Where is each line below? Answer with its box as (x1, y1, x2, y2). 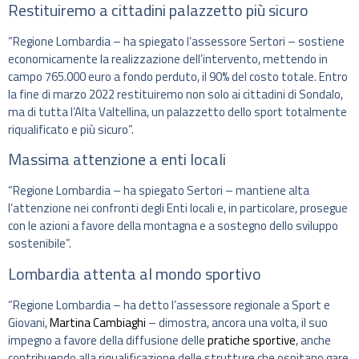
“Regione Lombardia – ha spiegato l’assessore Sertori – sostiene (8, 31, 345, 50)
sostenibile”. (8, 234, 71, 253)
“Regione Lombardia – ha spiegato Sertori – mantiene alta (8, 181, 309, 200)
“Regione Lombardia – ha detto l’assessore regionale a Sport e (8, 295, 330, 314)
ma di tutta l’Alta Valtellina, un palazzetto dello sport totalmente (8, 102, 347, 121)
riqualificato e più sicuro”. (8, 119, 134, 139)
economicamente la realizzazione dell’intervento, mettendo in (8, 49, 328, 68)
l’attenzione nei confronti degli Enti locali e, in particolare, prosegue (8, 199, 348, 218)
